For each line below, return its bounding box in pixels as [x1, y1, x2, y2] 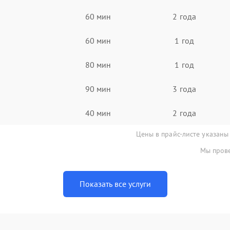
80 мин [85, 59, 111, 70]
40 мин [85, 107, 111, 118]
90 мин [85, 83, 111, 94]
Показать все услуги [79, 179, 151, 189]
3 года [172, 83, 196, 94]
